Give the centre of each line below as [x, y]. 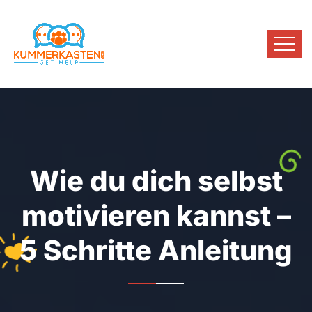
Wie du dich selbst [156, 181]
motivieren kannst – [156, 216]
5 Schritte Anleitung [156, 250]
